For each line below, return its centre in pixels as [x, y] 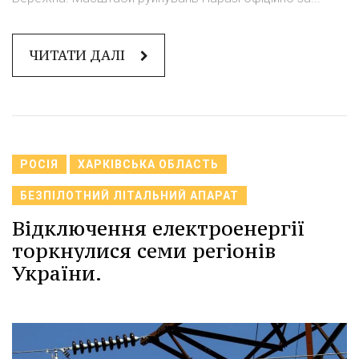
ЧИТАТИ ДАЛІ [79, 56]
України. [57, 274]
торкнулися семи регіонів [144, 251]
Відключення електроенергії [158, 229]
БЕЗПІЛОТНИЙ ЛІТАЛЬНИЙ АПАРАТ [129, 196]
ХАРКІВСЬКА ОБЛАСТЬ [148, 165]
